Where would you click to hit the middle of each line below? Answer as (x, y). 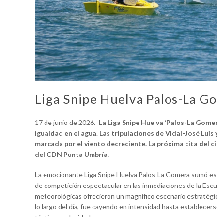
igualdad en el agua (66, 133)
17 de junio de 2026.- (67, 123)
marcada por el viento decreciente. (91, 144)
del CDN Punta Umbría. (72, 155)
